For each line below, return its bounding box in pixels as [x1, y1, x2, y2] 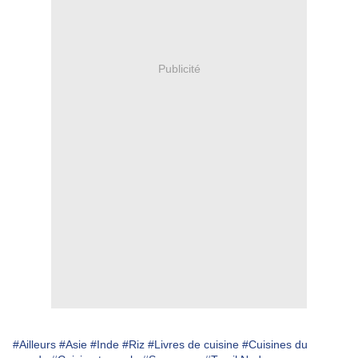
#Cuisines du [242, 338, 308, 352]
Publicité [157, 62, 201, 75]
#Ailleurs [13, 338, 56, 352]
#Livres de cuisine [148, 338, 239, 352]
